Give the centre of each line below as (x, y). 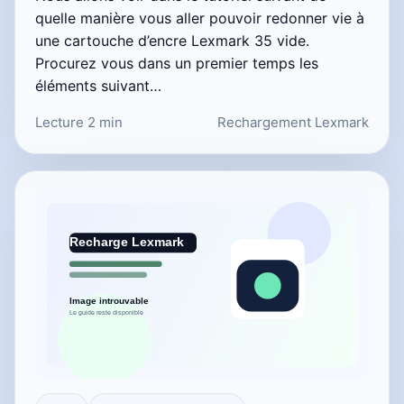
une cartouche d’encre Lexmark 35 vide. (172, 40)
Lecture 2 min (79, 122)
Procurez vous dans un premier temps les (177, 63)
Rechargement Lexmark (293, 122)
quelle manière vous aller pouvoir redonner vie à (200, 18)
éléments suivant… (98, 85)
